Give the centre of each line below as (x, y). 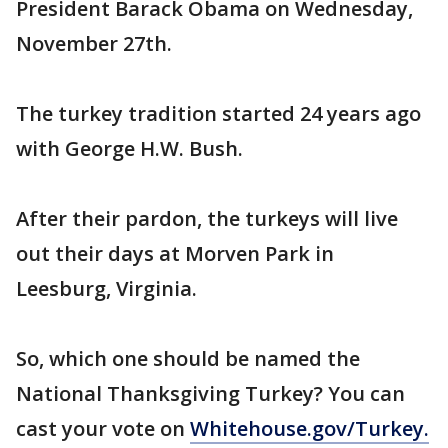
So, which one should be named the (188, 358)
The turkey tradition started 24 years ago (218, 113)
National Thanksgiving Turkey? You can (210, 393)
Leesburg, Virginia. (106, 288)
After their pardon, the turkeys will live (207, 218)
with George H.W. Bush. (129, 148)
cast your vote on (103, 428)
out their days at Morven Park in (175, 253)
